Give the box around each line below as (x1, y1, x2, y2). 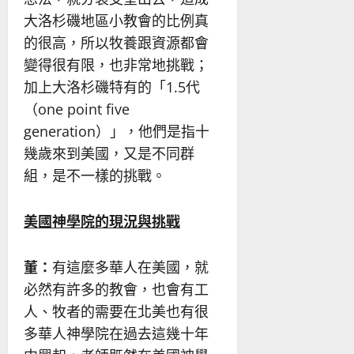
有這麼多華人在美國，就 (52, 257, 209, 277)
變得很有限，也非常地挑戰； (24, 55, 209, 74)
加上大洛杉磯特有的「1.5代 (24, 77, 200, 96)
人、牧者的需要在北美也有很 (24, 301, 209, 321)
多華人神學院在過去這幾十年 (24, 323, 209, 343)
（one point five (24, 99, 130, 119)
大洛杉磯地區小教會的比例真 (24, 10, 209, 30)
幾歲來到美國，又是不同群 (24, 143, 194, 163)
